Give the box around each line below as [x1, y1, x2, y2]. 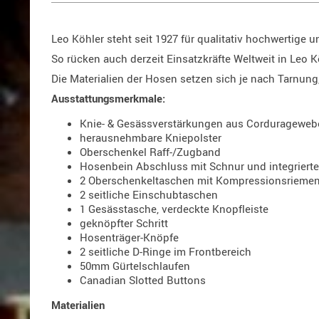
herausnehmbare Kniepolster [80, 130, 221, 145]
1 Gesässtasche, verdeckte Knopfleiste [80, 202, 268, 216]
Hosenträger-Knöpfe [80, 230, 179, 245]
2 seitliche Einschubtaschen [80, 187, 218, 202]
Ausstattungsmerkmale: [51, 91, 165, 106]
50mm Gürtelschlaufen [80, 258, 190, 273]
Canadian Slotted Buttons [80, 273, 206, 288]
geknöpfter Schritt [80, 216, 168, 231]
